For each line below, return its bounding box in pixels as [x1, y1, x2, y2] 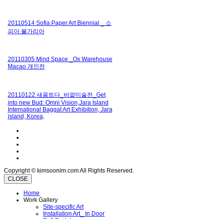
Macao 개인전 [7, 63, 45, 70]
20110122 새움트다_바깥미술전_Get [7, 91, 106, 98]
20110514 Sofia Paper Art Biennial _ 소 [7, 19, 111, 26]
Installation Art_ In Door [43, 210, 105, 217]
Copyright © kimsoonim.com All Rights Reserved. [4, 167, 134, 174]
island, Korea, [7, 112, 44, 120]
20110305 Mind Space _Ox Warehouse [7, 55, 112, 63]
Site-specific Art [43, 203, 84, 210]
